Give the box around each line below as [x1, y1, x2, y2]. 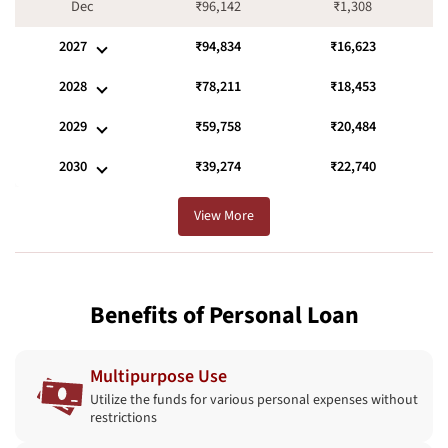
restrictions [90, 408, 157, 429]
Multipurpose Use [90, 364, 227, 390]
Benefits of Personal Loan [89, 298, 359, 334]
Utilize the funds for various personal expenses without [90, 390, 418, 411]
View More [194, 206, 254, 227]
